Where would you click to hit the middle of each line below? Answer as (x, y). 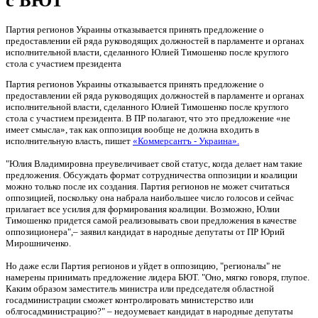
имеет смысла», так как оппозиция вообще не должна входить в (132, 129)
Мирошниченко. (38, 243)
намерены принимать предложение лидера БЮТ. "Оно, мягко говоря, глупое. (158, 277)
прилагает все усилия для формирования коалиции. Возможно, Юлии (143, 209)
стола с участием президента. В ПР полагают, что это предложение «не (148, 118)
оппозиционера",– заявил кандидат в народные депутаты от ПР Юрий (145, 231)
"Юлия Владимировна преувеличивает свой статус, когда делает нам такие (154, 163)
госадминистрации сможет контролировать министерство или (130, 300)
